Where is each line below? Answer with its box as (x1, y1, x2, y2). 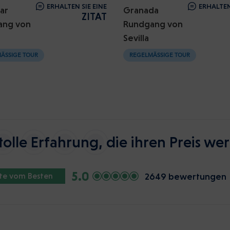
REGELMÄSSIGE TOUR (129, 53, 186, 59)
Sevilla (123, 32, 149, 43)
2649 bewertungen (145, 170, 226, 182)
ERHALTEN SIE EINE (47, 2, 107, 10)
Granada (123, 5, 159, 15)
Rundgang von (123, 18, 183, 29)
